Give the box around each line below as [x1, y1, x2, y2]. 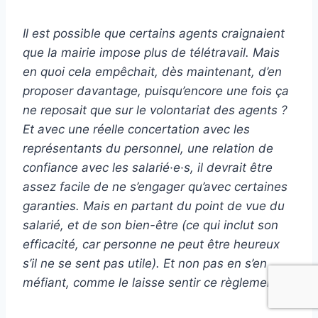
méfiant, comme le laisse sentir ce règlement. [23, 275, 282, 290]
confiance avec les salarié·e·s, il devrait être [23, 160, 273, 175]
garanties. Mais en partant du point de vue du [23, 198, 285, 213]
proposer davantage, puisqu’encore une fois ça [23, 83, 289, 98]
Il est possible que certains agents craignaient [23, 26, 285, 40]
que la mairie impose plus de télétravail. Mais [23, 45, 280, 60]
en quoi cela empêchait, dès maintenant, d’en [23, 64, 282, 79]
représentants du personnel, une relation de [23, 141, 273, 155]
